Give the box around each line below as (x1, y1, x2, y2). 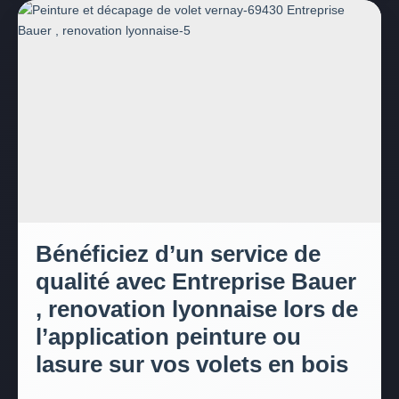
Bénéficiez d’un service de (36, 240, 321, 267)
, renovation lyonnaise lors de (36, 296, 358, 322)
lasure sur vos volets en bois (36, 351, 348, 378)
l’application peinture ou (36, 323, 301, 350)
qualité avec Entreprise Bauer (36, 268, 356, 295)
